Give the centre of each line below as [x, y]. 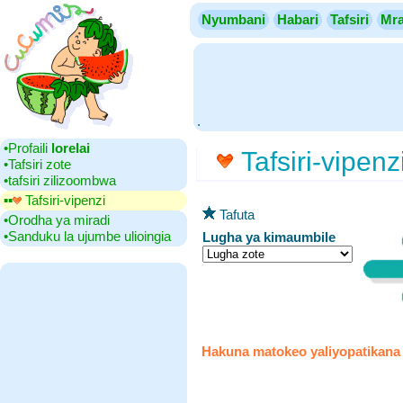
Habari [298, 19]
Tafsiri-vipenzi [63, 200]
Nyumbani [233, 19]
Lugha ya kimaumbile [269, 237]
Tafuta [235, 215]
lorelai [71, 148]
